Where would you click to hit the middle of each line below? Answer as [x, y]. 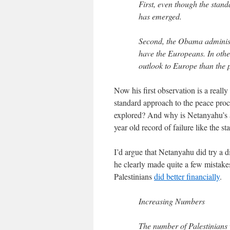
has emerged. [160, 16]
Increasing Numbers [172, 201]
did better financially [187, 176]
